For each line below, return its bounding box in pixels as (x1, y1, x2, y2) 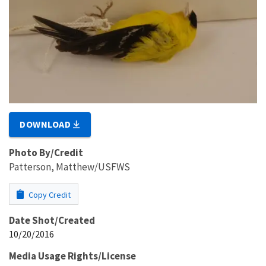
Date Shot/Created (9, 213, 95, 227)
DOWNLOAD (20, 118, 74, 130)
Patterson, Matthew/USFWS (9, 160, 130, 173)
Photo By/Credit (9, 145, 83, 159)
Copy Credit (27, 189, 71, 200)
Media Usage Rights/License (9, 249, 136, 262)
